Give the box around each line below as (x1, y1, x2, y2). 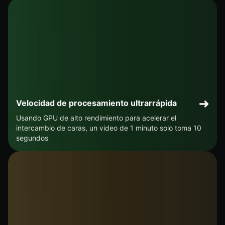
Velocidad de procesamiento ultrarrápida (16, 97, 177, 108)
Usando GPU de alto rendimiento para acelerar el (16, 113, 176, 122)
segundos (16, 133, 48, 142)
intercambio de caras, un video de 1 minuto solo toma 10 (16, 123, 201, 132)
